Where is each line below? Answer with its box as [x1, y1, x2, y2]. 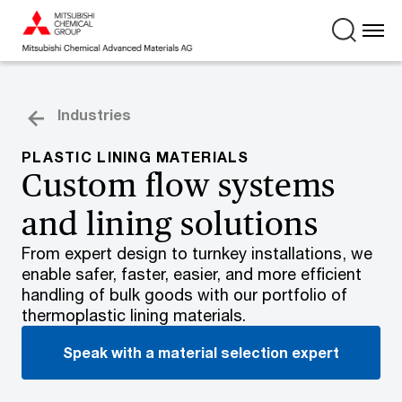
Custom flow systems [22, 166, 336, 204]
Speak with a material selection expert [63, 344, 339, 361]
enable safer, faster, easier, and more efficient [22, 264, 362, 284]
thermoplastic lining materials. [22, 305, 246, 325]
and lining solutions [22, 205, 319, 242]
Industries [57, 106, 131, 124]
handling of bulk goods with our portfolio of [22, 284, 347, 304]
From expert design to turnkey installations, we [22, 243, 372, 263]
